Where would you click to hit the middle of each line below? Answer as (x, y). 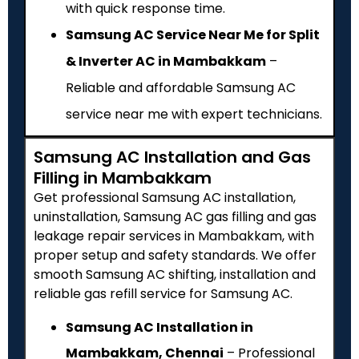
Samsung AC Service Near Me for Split (193, 34)
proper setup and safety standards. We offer (175, 255)
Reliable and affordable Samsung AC (181, 87)
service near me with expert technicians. (194, 114)
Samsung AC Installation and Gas (172, 157)
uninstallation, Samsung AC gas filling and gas (175, 216)
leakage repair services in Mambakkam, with (174, 236)
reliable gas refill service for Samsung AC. (163, 293)
